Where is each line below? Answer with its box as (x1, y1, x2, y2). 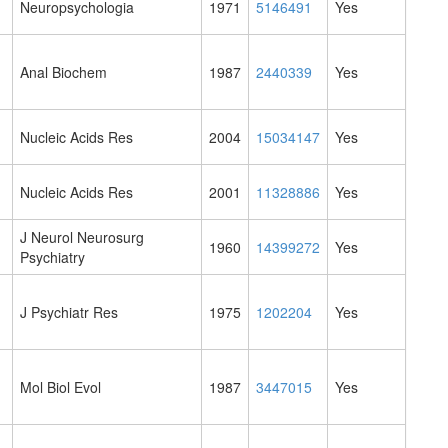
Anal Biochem (20, 62, 107, 83)
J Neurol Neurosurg (20, 227, 144, 248)
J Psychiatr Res (20, 302, 118, 323)
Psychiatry (20, 247, 85, 268)
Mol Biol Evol (20, 377, 101, 398)
